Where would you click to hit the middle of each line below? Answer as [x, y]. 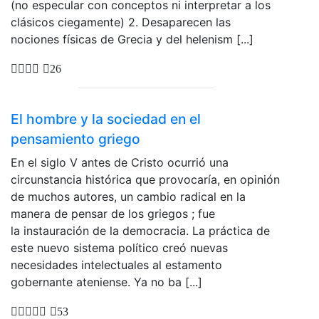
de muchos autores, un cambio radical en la [128, 196]
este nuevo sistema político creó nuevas [119, 247]
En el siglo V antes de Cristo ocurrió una [120, 162]
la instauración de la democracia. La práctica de [140, 230]
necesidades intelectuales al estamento [116, 265]
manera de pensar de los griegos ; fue [113, 213]
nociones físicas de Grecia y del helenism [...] [132, 40]
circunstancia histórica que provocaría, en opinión [145, 179]
